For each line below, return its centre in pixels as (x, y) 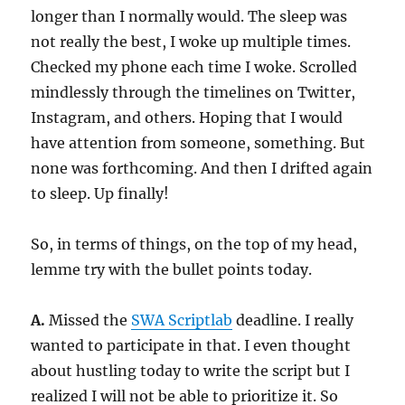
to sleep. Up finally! (100, 193)
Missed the (89, 320)
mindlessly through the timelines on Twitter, (193, 92)
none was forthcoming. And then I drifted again (202, 168)
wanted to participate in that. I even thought (191, 345)
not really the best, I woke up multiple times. (191, 42)
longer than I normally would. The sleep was (189, 16)
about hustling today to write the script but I (191, 371)
